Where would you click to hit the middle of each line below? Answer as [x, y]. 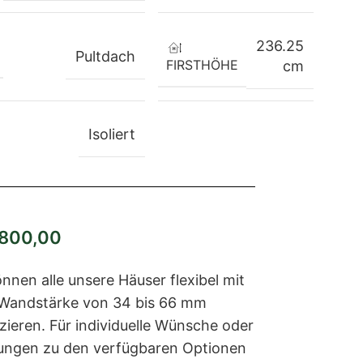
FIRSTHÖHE [203, 64]
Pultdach [106, 56]
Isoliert [112, 134]
